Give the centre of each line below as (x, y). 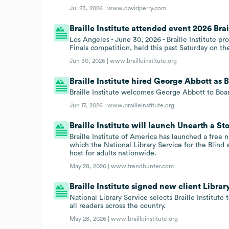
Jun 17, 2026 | (89, 105)
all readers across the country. (118, 206)
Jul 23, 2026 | (89, 8)
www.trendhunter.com (143, 166)
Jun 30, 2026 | (90, 61)
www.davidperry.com (137, 8)
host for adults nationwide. (113, 153)
